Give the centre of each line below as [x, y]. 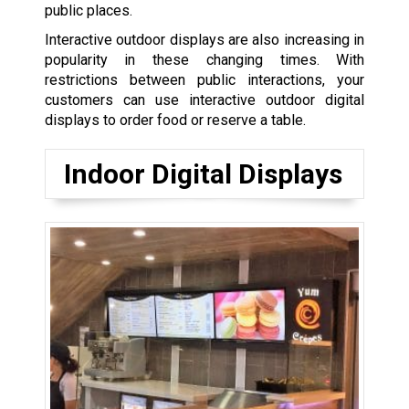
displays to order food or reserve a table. [175, 120]
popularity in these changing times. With [204, 59]
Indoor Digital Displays [203, 173]
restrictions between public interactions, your [204, 79]
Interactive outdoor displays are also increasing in [204, 39]
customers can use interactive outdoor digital [204, 100]
